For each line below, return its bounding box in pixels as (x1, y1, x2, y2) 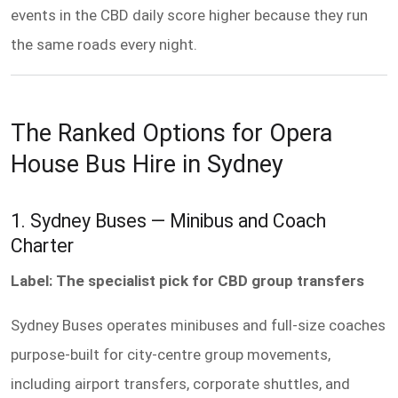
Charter (11, 235, 74, 258)
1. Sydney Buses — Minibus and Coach (11, 210, 326, 233)
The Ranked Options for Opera (11, 119, 332, 148)
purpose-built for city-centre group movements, (11, 345, 330, 363)
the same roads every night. (11, 35, 197, 53)
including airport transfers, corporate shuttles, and (11, 374, 350, 393)
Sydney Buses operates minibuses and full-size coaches (11, 315, 386, 334)
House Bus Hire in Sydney (11, 150, 283, 179)
